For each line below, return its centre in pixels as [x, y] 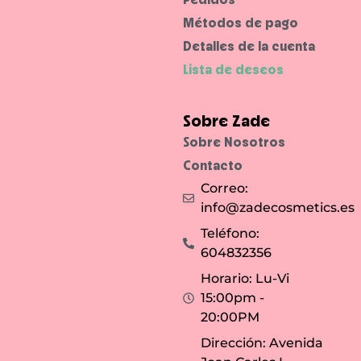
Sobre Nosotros [234, 141]
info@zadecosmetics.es [278, 207]
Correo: [225, 188]
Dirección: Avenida [262, 342]
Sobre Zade [226, 120]
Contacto [212, 165]
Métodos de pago [240, 22]
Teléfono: [230, 233]
